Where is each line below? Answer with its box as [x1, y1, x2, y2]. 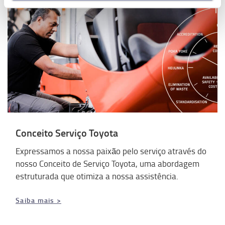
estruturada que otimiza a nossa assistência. [16, 170, 178, 182]
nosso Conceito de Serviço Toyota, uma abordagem [16, 158, 199, 170]
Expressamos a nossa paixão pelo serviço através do [16, 145, 206, 157]
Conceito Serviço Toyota [16, 126, 118, 140]
